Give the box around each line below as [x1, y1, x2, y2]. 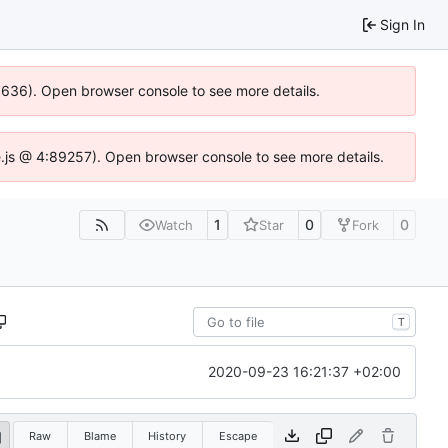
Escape [218, 428, 257, 443]
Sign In [380, 15, 425, 33]
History [148, 428, 187, 443]
